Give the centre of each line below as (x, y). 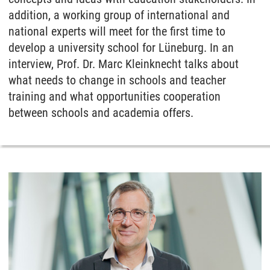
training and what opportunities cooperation (115, 96)
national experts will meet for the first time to (117, 31)
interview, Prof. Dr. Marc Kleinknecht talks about (124, 64)
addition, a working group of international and (119, 15)
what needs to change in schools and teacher (117, 80)
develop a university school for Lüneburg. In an (121, 48)
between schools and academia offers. (101, 113)
